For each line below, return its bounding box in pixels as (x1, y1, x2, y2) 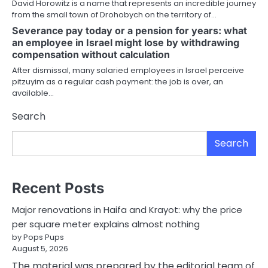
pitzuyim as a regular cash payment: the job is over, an (12, 76, 223, 88)
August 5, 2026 (12, 242, 68, 254)
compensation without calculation (12, 48, 170, 61)
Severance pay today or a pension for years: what (12, 25, 247, 37)
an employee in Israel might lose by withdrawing (12, 36, 239, 49)
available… (12, 87, 54, 99)
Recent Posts (12, 179, 104, 197)
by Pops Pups (12, 231, 64, 243)
